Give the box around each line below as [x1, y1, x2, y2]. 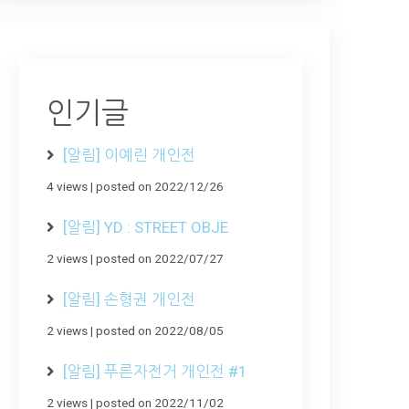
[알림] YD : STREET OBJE [63, 217, 228, 236]
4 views [47, 178, 88, 194]
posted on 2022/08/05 [96, 322, 224, 338]
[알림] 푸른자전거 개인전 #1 [63, 362, 247, 381]
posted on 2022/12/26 [96, 178, 224, 194]
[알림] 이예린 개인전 [63, 145, 195, 164]
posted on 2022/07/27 [96, 250, 224, 266]
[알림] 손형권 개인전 [63, 289, 195, 309]
